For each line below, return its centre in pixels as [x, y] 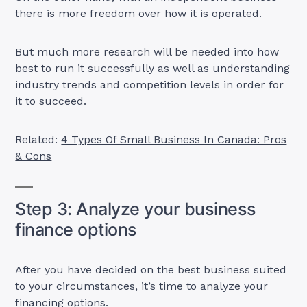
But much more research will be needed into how [147, 51]
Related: [38, 139]
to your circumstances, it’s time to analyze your [142, 286]
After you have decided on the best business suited [151, 269]
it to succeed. [51, 101]
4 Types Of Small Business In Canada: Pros [174, 139]
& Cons [34, 156]
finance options [76, 229]
